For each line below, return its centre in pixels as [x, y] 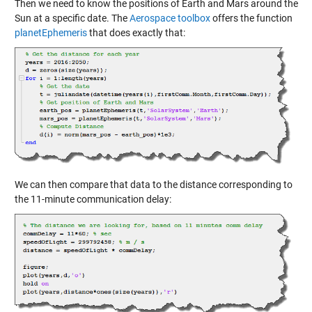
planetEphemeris [50, 33]
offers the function [251, 18]
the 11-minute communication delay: [93, 199]
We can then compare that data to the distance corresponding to [153, 184]
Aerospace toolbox [170, 18]
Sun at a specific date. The [72, 18]
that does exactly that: [136, 33]
